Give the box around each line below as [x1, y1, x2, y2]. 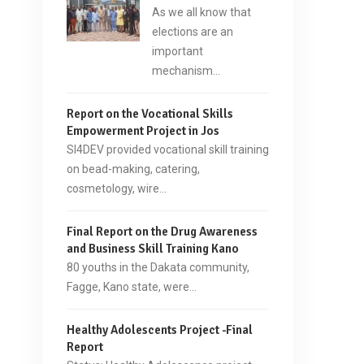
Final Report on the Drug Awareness [67, 224, 258, 239]
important [152, 45, 203, 58]
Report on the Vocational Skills [67, 106, 233, 121]
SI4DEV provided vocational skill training [67, 143, 269, 156]
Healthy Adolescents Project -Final [67, 323, 253, 337]
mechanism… [152, 64, 220, 77]
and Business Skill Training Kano [67, 241, 239, 256]
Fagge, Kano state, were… [67, 280, 197, 293]
